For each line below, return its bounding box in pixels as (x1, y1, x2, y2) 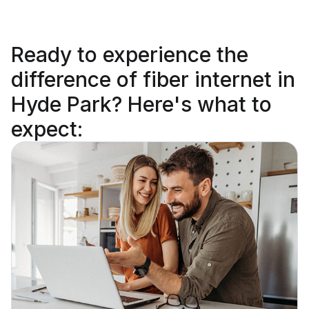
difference (11, 67, 111, 92)
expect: (11, 117, 83, 142)
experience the (103, 42, 248, 68)
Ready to (11, 42, 103, 68)
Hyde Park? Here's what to (11, 92, 272, 117)
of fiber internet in (111, 67, 295, 92)
